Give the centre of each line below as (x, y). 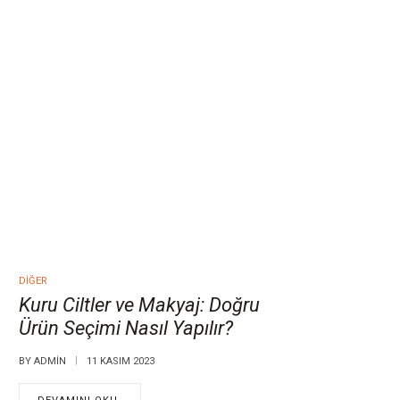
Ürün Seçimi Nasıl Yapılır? (125, 329)
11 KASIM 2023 (120, 362)
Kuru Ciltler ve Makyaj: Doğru (139, 305)
